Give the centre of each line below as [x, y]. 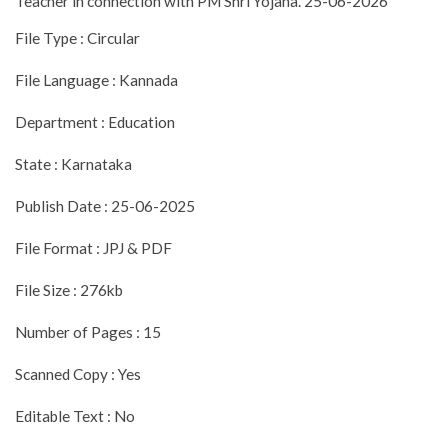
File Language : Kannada [96, 79]
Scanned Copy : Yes [78, 373]
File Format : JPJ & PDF [93, 247]
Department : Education [95, 121]
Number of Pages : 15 [88, 331]
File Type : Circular [77, 37]
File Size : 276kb [69, 289]
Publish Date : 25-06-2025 [105, 205]
